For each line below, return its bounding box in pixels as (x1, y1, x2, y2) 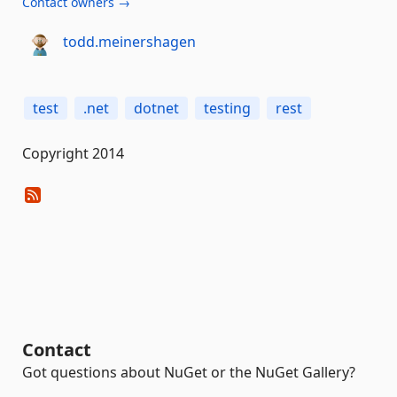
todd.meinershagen (62, 31, 196, 51)
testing (204, 98, 251, 118)
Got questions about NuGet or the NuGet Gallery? (22, 362, 355, 382)
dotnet (134, 98, 179, 118)
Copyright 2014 (22, 144, 124, 163)
